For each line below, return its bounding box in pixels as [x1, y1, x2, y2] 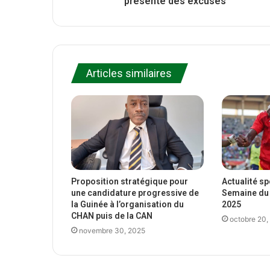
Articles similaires [86, 66, 172, 80]
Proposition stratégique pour [71, 177, 188, 187]
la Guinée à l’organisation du [71, 199, 184, 210]
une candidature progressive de [71, 188, 199, 198]
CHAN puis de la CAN [71, 211, 152, 221]
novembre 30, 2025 [79, 226, 145, 236]
